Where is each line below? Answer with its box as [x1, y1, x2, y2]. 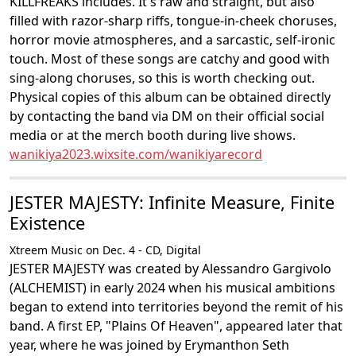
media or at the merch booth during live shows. [10, 126, 296, 144]
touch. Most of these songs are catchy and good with [10, 50, 330, 68]
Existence [10, 211, 85, 234]
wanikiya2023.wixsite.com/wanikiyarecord [10, 145, 262, 163]
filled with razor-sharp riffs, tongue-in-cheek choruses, [10, 12, 337, 29]
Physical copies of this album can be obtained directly [10, 88, 331, 106]
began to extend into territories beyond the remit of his [10, 298, 343, 315]
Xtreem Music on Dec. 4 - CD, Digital [10, 242, 201, 257]
